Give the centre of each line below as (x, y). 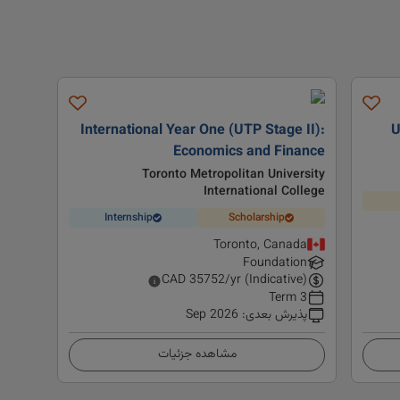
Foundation (275, 264)
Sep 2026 (212, 316)
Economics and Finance (250, 153)
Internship (128, 217)
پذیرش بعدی (277, 316)
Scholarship (257, 217)
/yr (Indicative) (267, 281)
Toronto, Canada (261, 246)
